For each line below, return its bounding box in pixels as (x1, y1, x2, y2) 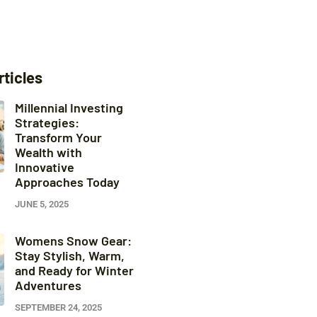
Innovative (14, 159, 74, 175)
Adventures (14, 277, 81, 293)
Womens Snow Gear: (14, 233, 132, 248)
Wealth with (14, 144, 82, 160)
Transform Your (14, 129, 102, 145)
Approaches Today (14, 174, 120, 190)
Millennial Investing (14, 100, 123, 115)
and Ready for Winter (14, 263, 134, 278)
